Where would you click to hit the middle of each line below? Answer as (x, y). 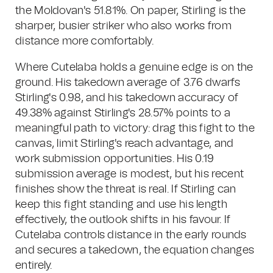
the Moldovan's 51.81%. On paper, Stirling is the (131, 11)
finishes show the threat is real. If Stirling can (126, 190)
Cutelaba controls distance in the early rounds (131, 235)
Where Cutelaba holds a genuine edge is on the (134, 68)
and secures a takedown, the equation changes (135, 250)
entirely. (34, 266)
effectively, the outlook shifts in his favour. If (123, 220)
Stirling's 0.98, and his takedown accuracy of (127, 98)
